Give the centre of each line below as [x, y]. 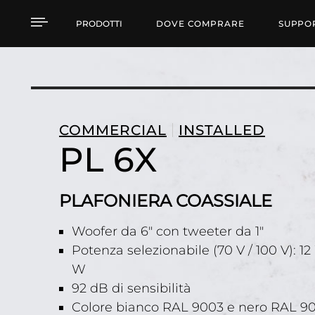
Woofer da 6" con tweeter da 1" [168, 231]
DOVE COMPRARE [200, 23]
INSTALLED [222, 130]
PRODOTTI [99, 23]
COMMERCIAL [113, 130]
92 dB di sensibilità [131, 288]
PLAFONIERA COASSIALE [166, 201]
